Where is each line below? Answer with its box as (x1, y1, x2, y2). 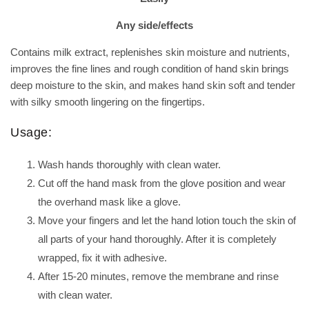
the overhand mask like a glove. (38, 196, 181, 208)
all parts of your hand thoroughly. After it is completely (38, 233, 277, 245)
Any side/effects (116, 19, 193, 31)
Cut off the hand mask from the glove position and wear (38, 177, 286, 189)
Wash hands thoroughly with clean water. (38, 159, 221, 170)
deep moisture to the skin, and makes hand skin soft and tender (10, 79, 295, 91)
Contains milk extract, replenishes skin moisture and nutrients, (10, 46, 290, 58)
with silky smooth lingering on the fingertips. (10, 96, 205, 108)
